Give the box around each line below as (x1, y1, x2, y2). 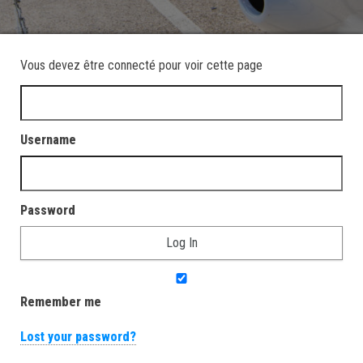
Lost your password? (20, 329, 136, 344)
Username (20, 132, 76, 147)
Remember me (20, 294, 101, 310)
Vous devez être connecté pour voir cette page (20, 58, 263, 73)
